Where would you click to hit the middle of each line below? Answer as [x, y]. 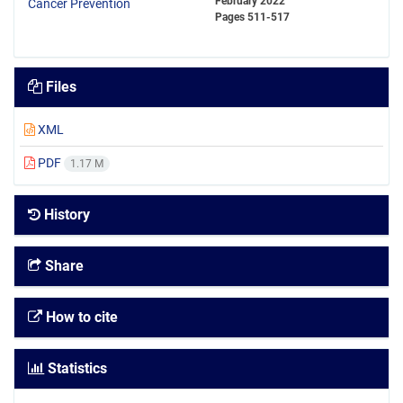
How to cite [80, 318]
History [65, 215]
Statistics [76, 369]
